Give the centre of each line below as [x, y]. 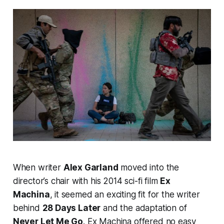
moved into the [149, 168]
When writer [38, 168]
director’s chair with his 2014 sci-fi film [86, 181]
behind [27, 208]
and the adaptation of [144, 208]
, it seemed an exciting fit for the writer [125, 195]
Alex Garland [91, 168]
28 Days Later [71, 208]
